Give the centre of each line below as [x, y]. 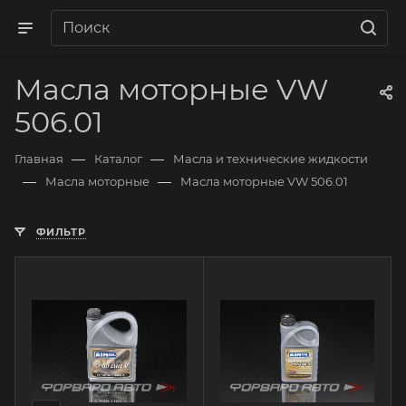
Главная [39, 159]
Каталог [118, 159]
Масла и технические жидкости [271, 159]
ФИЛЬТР [61, 232]
